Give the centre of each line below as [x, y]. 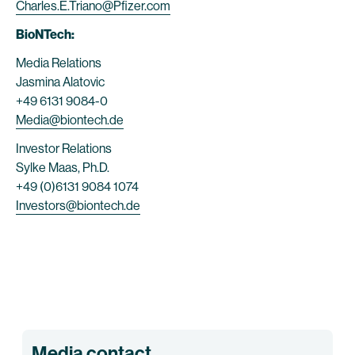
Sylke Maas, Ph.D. [63, 168]
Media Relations [59, 63]
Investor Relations [64, 149]
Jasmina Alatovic [60, 82]
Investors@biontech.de [78, 206]
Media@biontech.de [70, 120]
